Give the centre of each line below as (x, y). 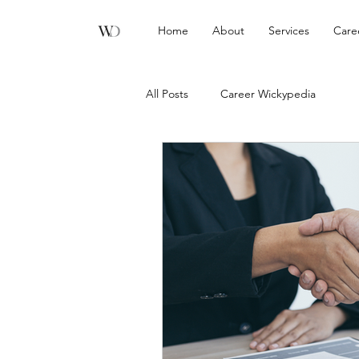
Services (289, 30)
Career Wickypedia (268, 93)
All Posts (167, 93)
